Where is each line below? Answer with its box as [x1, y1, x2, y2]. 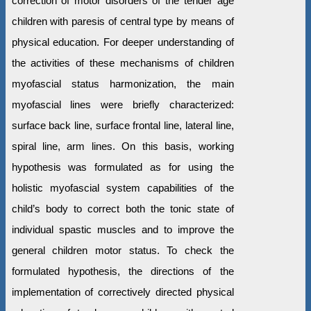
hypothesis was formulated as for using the [11, 161, 234, 174]
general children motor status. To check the [11, 244, 234, 257]
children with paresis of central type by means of [11, 15, 234, 28]
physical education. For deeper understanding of [11, 36, 234, 49]
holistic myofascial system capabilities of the [11, 182, 234, 194]
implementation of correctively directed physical [11, 286, 234, 299]
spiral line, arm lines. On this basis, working [11, 140, 234, 153]
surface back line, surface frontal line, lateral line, [11, 119, 234, 132]
